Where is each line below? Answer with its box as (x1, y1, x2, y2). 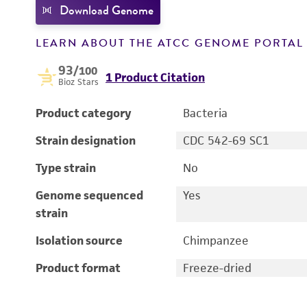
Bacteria (182, 106, 228, 121)
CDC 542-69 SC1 (182, 133, 269, 148)
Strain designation (36, 133, 136, 148)
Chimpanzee (182, 233, 249, 248)
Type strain (36, 160, 96, 175)
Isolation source (36, 233, 123, 248)
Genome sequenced (36, 188, 143, 203)
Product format (36, 260, 121, 275)
